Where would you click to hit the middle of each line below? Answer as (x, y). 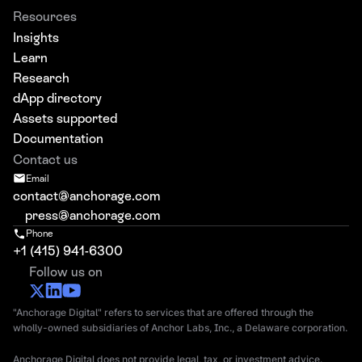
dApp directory (57, 98)
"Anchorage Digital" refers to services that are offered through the (163, 312)
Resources (45, 16)
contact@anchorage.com (86, 196)
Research (41, 78)
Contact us (45, 159)
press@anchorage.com (93, 215)
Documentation (58, 138)
